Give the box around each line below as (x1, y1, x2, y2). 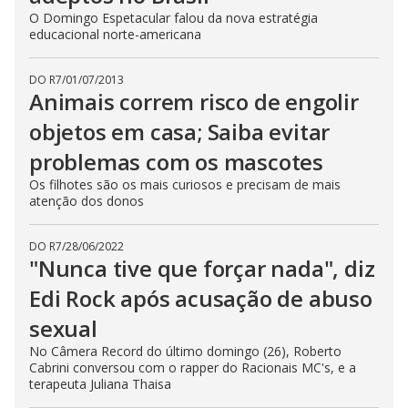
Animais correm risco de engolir (29, 87, 359, 117)
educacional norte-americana (29, 25, 201, 43)
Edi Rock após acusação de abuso (29, 283, 372, 313)
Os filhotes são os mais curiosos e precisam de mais (29, 176, 341, 193)
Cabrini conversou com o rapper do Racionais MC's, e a (29, 359, 356, 376)
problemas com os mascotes (29, 147, 323, 177)
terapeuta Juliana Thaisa (29, 375, 171, 393)
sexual (29, 313, 97, 343)
